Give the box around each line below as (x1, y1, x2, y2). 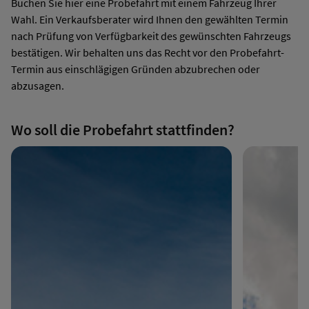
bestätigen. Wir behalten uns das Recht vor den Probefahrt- (11, 46, 284, 60)
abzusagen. (11, 79, 64, 93)
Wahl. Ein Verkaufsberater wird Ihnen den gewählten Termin (11, 12, 288, 27)
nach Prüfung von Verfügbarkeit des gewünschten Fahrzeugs (11, 29, 291, 43)
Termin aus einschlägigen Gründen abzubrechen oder (11, 62, 260, 77)
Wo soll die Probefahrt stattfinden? (11, 119, 235, 139)
